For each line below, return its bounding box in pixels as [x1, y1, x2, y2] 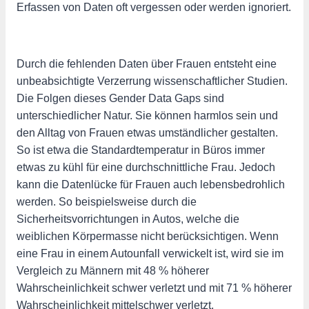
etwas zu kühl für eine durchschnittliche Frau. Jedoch [17, 161, 275, 173]
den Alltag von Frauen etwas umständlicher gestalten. [17, 126, 278, 139]
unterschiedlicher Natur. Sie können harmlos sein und [17, 109, 278, 121]
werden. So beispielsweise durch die [17, 195, 197, 208]
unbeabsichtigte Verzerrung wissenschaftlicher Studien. [17, 74, 288, 87]
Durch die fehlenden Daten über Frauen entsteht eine [17, 57, 277, 70]
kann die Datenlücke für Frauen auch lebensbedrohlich [17, 178, 285, 190]
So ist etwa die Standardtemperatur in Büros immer [17, 143, 265, 156]
